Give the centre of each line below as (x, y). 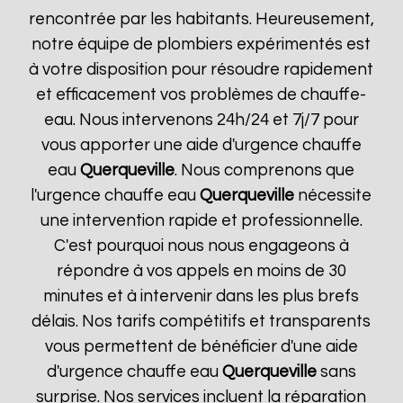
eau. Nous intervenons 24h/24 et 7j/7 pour (201, 120)
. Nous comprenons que (265, 170)
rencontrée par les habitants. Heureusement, (201, 19)
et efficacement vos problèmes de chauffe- (201, 95)
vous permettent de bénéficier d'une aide (201, 347)
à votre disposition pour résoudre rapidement (201, 70)
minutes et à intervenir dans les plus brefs (201, 296)
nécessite (333, 196)
